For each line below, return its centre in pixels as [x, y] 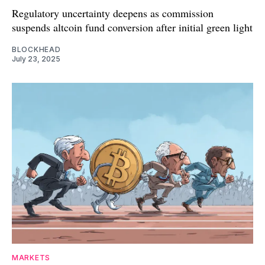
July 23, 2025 [36, 59]
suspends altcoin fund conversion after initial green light [132, 27]
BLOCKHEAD [36, 49]
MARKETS [31, 257]
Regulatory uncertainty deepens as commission [113, 13]
